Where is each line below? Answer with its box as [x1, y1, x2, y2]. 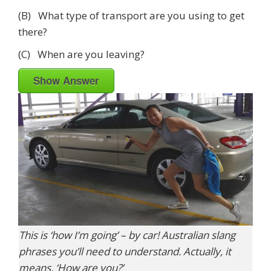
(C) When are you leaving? [18, 47, 145, 62]
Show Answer [33, 73, 99, 88]
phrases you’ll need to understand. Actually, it [19, 244, 231, 258]
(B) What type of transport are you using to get [18, 8, 244, 23]
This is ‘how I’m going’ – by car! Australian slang [19, 227, 235, 242]
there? [18, 25, 47, 39]
